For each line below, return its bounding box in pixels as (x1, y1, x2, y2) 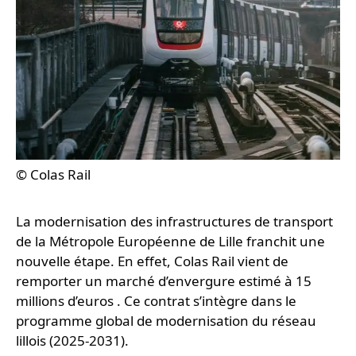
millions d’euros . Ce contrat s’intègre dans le (16, 292, 296, 311)
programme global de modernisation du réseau (16, 311, 316, 331)
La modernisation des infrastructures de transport (16, 212, 333, 231)
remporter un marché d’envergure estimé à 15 (16, 272, 311, 291)
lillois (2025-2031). (16, 331, 129, 350)
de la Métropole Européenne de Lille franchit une (16, 232, 325, 251)
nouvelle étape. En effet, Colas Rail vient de (16, 252, 288, 271)
